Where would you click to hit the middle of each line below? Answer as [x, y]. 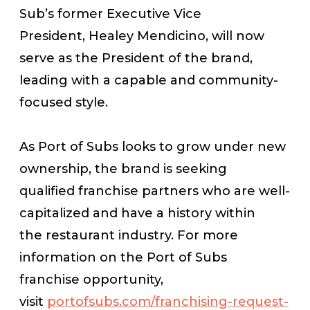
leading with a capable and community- [149, 80]
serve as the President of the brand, [136, 58]
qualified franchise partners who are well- [155, 191]
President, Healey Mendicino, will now [142, 36]
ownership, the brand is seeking [123, 168]
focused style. [64, 102]
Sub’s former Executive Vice [110, 13]
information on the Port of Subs [123, 257]
